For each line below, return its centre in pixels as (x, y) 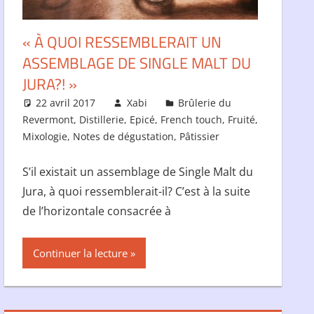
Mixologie (45, 136)
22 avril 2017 (66, 102)
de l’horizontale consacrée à (96, 211)
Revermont (48, 119)
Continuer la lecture (80, 253)
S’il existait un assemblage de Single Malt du (137, 171)
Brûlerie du (205, 102)
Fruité (241, 119)
